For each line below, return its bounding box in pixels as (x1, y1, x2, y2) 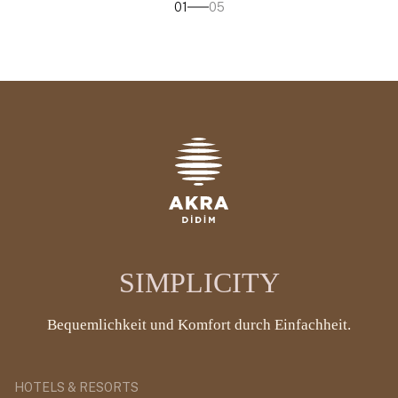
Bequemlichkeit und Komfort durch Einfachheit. (47, 315, 351, 333)
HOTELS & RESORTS (14, 379, 139, 394)
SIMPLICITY (118, 266, 280, 298)
